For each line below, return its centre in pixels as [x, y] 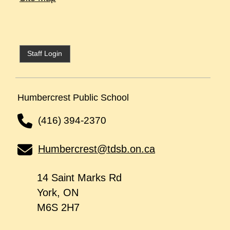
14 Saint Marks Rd [80, 177]
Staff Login [45, 54]
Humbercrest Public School [73, 97]
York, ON [58, 192]
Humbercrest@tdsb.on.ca [97, 149]
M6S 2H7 [59, 207]
